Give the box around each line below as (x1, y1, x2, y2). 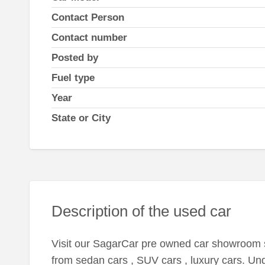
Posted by (51, 51, 98, 63)
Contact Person (51, 11, 124, 23)
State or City (51, 112, 111, 124)
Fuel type (51, 72, 95, 83)
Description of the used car (51, 203, 231, 220)
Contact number (51, 31, 127, 43)
